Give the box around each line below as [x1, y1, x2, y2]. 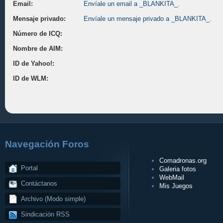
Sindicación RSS [21, 210, 70, 218]
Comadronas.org [159, 156, 207, 164]
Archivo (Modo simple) [21, 195, 86, 203]
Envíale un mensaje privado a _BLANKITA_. [84, 15, 212, 22]
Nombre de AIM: [13, 45, 63, 52]
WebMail [159, 173, 184, 181]
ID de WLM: [13, 75, 48, 82]
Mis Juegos [159, 182, 193, 190]
